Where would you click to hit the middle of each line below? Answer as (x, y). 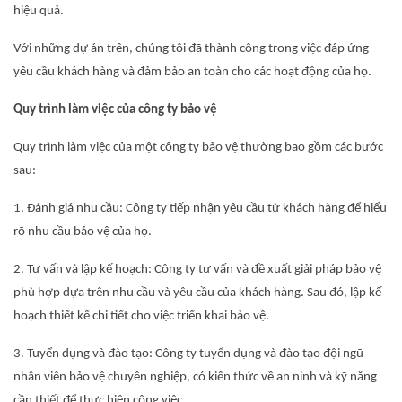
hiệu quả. (39, 11)
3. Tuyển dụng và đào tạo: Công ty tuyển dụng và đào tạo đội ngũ (188, 354)
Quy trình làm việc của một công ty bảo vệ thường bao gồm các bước (198, 148)
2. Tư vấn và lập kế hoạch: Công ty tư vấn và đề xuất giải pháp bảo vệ (197, 270)
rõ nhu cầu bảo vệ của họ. (83, 232)
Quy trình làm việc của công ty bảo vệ (115, 110)
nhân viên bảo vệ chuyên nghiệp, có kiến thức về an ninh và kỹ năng (195, 377)
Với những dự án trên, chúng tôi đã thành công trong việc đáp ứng (191, 49)
